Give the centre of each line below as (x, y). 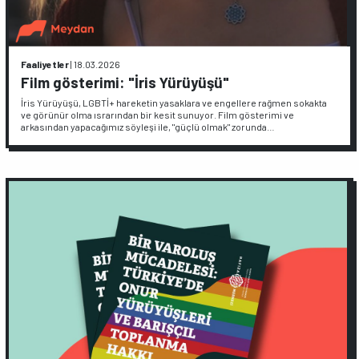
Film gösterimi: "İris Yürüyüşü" (125, 82)
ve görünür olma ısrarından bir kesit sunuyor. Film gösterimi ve (158, 115)
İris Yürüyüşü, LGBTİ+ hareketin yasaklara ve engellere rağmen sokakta (174, 103)
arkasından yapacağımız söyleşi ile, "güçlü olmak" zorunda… (148, 127)
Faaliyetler (45, 64)
